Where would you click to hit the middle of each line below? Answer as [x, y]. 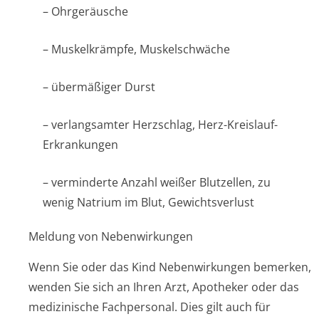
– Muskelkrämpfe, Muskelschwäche [136, 49]
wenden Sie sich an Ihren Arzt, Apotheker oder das [164, 287]
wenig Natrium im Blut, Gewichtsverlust [148, 202]
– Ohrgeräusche [85, 11]
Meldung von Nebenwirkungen [111, 236]
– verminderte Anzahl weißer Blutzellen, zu [157, 182]
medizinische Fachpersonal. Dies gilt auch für [150, 307]
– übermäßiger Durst [99, 87]
